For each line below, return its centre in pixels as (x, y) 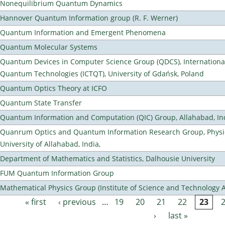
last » (178, 216)
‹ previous (77, 202)
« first (36, 202)
